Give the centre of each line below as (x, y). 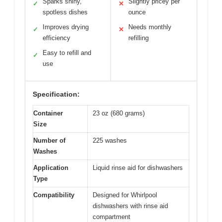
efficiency (56, 38)
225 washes (110, 141)
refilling (139, 38)
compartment (111, 217)
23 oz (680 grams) (119, 113)
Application (51, 168)
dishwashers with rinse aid (130, 206)
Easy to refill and (67, 53)
